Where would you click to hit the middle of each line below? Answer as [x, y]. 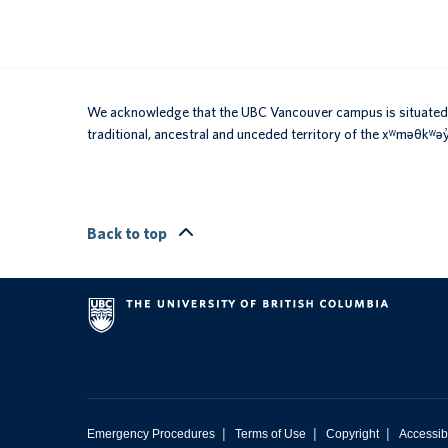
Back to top [128, 233]
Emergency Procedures [151, 434]
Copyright [352, 434]
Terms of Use [270, 434]
